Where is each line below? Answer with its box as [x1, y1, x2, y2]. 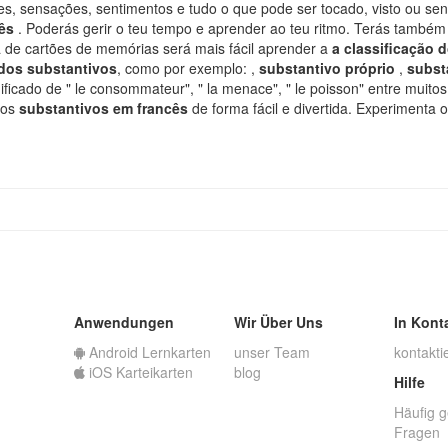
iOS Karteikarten [85, 362, 193, 382]
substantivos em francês [19, 98, 192, 118]
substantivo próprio [259, 58, 399, 78]
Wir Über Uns [234, 312, 323, 332]
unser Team [234, 342, 310, 362]
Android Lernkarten [85, 342, 211, 362]
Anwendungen [74, 312, 174, 332]
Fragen [394, 422, 440, 442]
